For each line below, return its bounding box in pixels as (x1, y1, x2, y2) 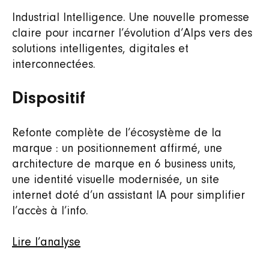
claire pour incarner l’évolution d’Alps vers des (12, 28, 252, 40)
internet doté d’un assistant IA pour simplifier (12, 190, 245, 202)
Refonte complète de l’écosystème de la (12, 127, 222, 139)
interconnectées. (12, 59, 95, 71)
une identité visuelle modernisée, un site (12, 174, 219, 186)
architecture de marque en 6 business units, (12, 159, 236, 171)
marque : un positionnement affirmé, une (12, 143, 222, 155)
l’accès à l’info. (12, 205, 88, 217)
